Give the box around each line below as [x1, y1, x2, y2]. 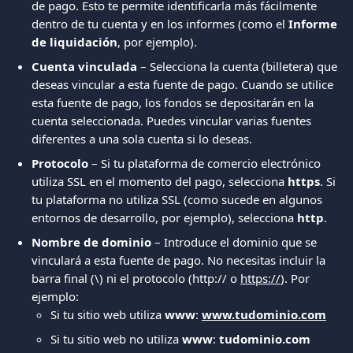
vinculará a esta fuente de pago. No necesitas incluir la [32, 252, 329, 268]
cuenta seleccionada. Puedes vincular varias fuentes [32, 113, 314, 128]
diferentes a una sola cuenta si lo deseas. [32, 131, 252, 147]
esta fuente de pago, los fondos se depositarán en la [32, 95, 317, 110]
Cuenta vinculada [32, 58, 137, 74]
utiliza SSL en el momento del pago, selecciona [32, 173, 288, 189]
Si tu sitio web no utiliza [50, 331, 182, 347]
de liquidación [32, 34, 117, 50]
